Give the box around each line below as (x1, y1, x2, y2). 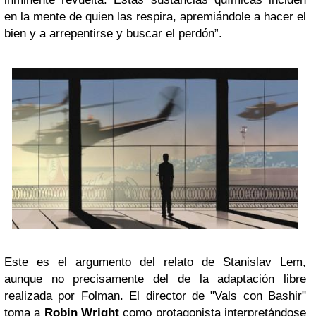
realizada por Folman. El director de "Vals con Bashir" (4, 288, 306, 303)
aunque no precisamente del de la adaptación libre (4, 272, 306, 286)
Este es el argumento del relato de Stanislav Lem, (4, 255, 306, 269)
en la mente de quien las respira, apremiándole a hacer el (4, 10, 306, 24)
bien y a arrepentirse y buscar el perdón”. (4, 27, 222, 41)
